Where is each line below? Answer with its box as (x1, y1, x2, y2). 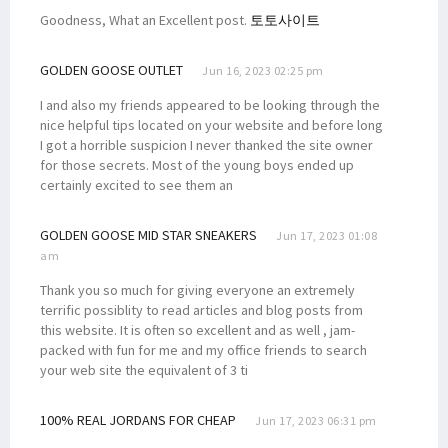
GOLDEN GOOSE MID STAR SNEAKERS (40, 225, 257, 244)
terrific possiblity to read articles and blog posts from (40, 300, 363, 319)
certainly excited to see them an (40, 175, 233, 194)
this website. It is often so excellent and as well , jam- (40, 320, 355, 339)
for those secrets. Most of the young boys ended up (40, 155, 354, 174)
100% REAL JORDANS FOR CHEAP (40, 410, 236, 429)
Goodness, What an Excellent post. (40, 10, 250, 29)
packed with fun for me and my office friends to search (40, 340, 367, 359)
